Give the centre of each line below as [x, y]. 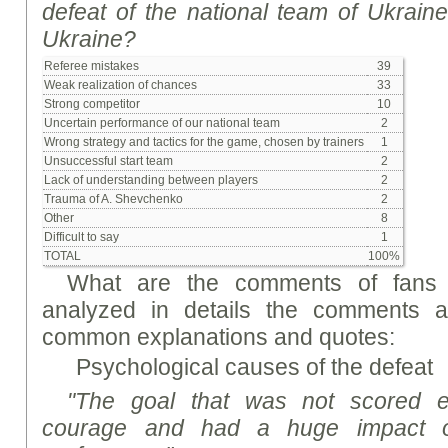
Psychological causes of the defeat [255, 367]
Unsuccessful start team [109, 161]
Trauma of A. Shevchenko [114, 199]
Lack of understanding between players [151, 180]
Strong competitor [92, 104]
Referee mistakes [92, 66]
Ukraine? [89, 39]
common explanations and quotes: [219, 337]
